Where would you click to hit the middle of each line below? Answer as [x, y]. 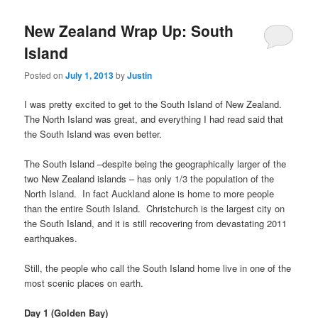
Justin [140, 75]
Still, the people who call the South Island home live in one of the [158, 268]
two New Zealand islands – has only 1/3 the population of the [149, 178]
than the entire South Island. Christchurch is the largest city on [155, 208]
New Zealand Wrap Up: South [129, 31]
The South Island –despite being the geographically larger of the [155, 163]
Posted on [45, 75]
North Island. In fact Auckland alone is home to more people [149, 193]
